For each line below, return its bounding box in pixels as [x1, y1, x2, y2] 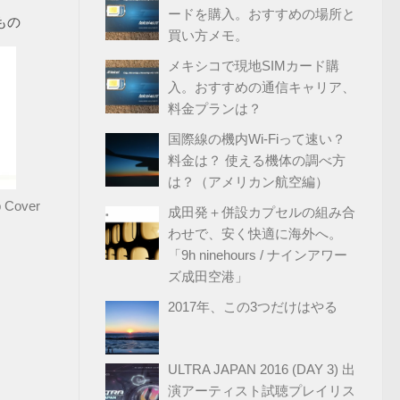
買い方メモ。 [168, 28, 248, 43]
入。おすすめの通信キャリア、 [168, 79, 355, 95]
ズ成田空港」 [168, 269, 248, 284]
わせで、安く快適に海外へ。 [168, 226, 342, 241]
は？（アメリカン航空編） [168, 174, 329, 189]
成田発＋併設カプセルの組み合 [168, 204, 355, 220]
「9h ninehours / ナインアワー [168, 247, 347, 262]
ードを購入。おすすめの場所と [168, 6, 355, 21]
